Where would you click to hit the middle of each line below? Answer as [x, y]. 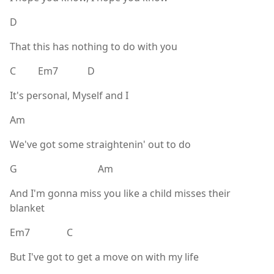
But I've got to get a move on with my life [104, 257]
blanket [27, 208]
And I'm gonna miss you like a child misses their [120, 193]
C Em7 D [52, 71]
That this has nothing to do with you [94, 46]
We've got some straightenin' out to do [100, 144]
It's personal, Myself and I [69, 95]
